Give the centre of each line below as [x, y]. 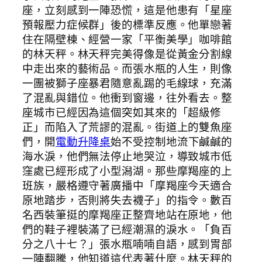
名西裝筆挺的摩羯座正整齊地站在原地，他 [127, 215]
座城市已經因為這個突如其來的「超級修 [122, 113]
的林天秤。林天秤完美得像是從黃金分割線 [127, 54]
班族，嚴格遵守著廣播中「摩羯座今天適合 [127, 186]
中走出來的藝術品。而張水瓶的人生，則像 [127, 69]
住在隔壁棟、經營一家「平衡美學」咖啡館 [127, 39]
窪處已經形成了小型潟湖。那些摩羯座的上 [127, 171]
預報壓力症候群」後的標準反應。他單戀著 [127, 25]
